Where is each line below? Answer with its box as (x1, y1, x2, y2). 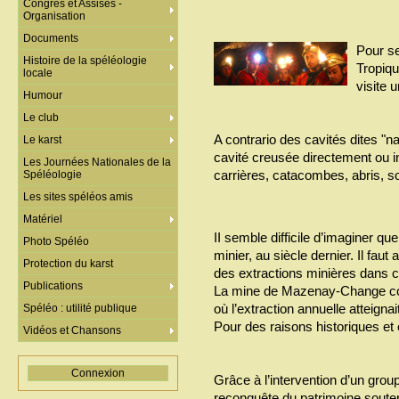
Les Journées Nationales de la (23, 156, 171, 168)
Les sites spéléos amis (23, 191, 133, 203)
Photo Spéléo (23, 235, 89, 248)
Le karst (23, 134, 61, 146)
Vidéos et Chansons (23, 324, 121, 337)
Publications (23, 280, 83, 292)
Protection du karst (23, 257, 113, 270)
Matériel (23, 213, 62, 225)
